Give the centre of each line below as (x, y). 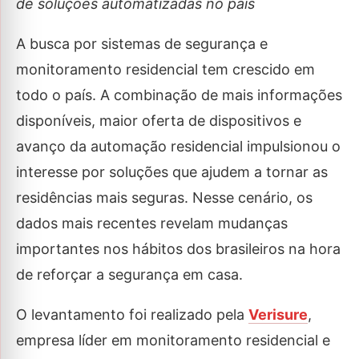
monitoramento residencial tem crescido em (165, 70)
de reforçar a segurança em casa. (129, 275)
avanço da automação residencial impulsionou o (178, 147)
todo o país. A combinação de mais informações (179, 95)
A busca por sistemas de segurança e (142, 44)
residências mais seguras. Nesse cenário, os (164, 198)
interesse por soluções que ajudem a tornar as (172, 172)
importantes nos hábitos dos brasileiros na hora (178, 249)
